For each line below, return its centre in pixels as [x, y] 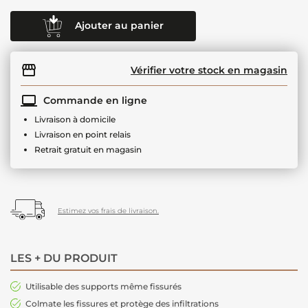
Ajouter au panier [119, 25]
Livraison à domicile [75, 119]
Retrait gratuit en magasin [88, 150]
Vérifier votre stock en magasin [209, 70]
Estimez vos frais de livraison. [108, 211]
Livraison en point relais [82, 134]
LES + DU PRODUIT [64, 258]
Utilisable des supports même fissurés [103, 287]
